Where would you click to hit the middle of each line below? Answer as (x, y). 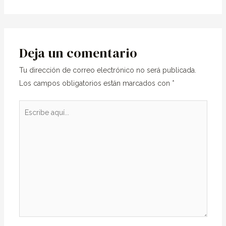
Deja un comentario (78, 53)
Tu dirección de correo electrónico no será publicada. (107, 70)
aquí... (27, 119)
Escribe (31, 106)
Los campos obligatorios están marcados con (95, 83)
